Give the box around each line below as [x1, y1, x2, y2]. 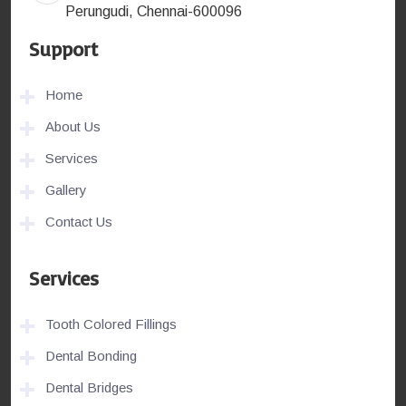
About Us [45, 118, 101, 134]
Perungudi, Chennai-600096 [65, 4, 242, 20]
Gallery [45, 181, 87, 198]
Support [29, 35, 98, 61]
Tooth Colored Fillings [45, 316, 177, 333]
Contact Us [45, 213, 112, 229]
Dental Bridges [45, 380, 133, 396]
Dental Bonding [45, 348, 137, 364]
